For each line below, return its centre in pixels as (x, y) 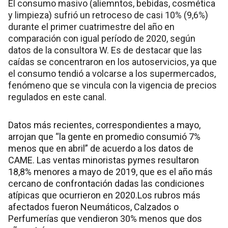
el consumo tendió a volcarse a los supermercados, (112, 74)
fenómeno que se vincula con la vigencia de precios (112, 85)
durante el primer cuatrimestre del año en (91, 27)
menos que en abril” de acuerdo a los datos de (101, 149)
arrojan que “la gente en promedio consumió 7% (104, 137)
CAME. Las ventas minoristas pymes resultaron (104, 160)
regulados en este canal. (57, 97)
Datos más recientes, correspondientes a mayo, (104, 125)
